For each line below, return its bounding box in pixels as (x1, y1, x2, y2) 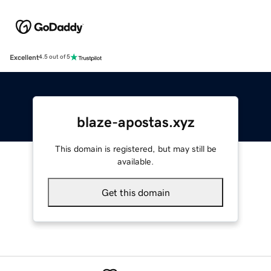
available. (117, 157, 154, 166)
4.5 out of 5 (39, 54, 70, 60)
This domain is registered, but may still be (54, 144, 217, 153)
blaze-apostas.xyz (76, 114, 195, 129)
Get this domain (101, 187, 170, 197)
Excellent (10, 53, 39, 61)
